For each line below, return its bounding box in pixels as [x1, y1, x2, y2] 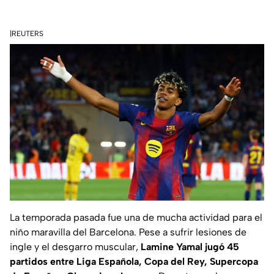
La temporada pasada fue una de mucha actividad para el [10, 212, 262, 224]
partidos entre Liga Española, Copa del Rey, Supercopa [10, 256, 258, 268]
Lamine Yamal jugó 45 [141, 241, 239, 253]
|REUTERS [10, 29, 43, 38]
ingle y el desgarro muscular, [10, 241, 141, 253]
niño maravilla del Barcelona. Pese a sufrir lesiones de [10, 226, 246, 239]
